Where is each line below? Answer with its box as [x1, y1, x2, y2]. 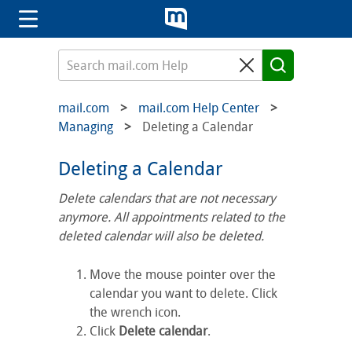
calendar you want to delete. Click [90, 286, 277, 301]
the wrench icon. [90, 305, 181, 320]
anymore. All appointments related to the [58, 210, 285, 225]
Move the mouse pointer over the [90, 267, 276, 282]
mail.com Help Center [138, 101, 259, 115]
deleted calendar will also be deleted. [58, 229, 264, 244]
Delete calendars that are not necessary [58, 191, 276, 206]
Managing [58, 119, 113, 134]
